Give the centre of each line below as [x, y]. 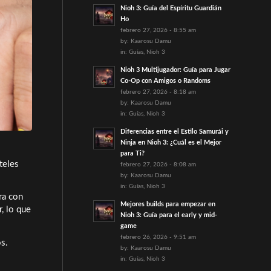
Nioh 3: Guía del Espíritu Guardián [171, 8]
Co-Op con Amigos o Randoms [165, 81]
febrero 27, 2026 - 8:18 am [158, 92]
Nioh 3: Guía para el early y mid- [168, 215]
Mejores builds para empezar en [168, 204]
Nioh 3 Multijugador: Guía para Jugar [175, 70]
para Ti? [132, 153]
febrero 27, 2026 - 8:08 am [158, 165]
